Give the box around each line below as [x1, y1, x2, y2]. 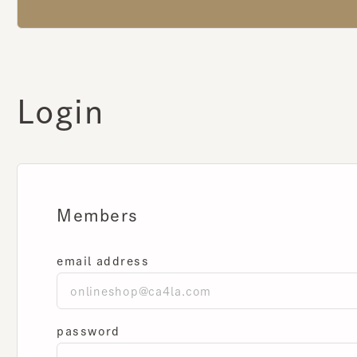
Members [54, 188, 134, 204]
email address [54, 234, 144, 247]
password [54, 302, 116, 315]
